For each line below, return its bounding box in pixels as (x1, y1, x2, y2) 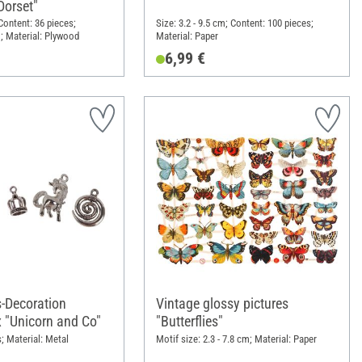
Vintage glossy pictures (155, 294, 288, 312)
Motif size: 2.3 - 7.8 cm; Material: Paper (155, 332, 317, 345)
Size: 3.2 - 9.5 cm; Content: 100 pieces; (155, 17, 314, 30)
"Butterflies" (155, 312, 223, 330)
